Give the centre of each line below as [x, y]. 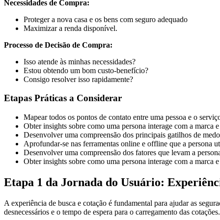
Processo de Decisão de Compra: [58, 45]
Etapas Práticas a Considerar [63, 98]
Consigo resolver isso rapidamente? [78, 79]
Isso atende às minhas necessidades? [80, 61]
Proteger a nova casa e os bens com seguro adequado [106, 19]
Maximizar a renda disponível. [70, 28]
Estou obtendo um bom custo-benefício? [86, 70]
